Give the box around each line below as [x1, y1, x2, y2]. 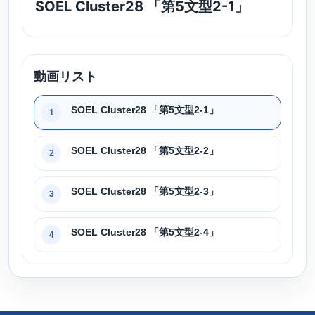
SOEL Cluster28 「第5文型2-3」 [71, 185, 219, 197]
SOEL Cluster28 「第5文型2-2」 [71, 144, 219, 156]
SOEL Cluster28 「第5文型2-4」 [71, 226, 219, 238]
